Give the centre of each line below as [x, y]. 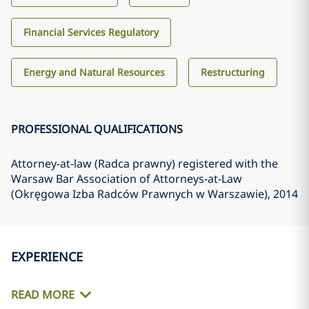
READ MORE [43, 295]
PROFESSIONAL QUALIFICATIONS [97, 129]
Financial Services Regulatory [91, 32]
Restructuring [233, 72]
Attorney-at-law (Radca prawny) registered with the [144, 163]
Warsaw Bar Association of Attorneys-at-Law [127, 179]
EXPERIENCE [47, 257]
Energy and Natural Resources [94, 72]
